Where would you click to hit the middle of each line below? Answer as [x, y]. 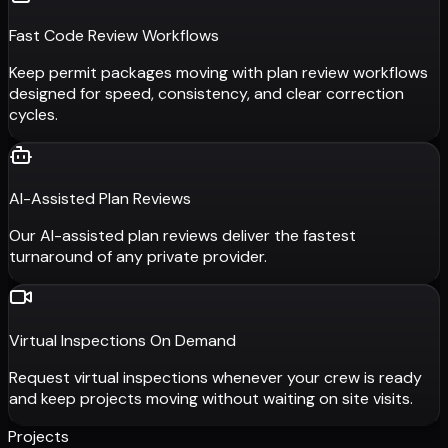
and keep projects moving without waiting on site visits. [211, 399]
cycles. [33, 115]
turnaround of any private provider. [138, 257]
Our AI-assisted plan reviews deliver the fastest [182, 236]
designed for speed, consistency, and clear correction [206, 94]
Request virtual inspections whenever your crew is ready [215, 378]
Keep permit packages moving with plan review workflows [218, 73]
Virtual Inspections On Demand [122, 341]
